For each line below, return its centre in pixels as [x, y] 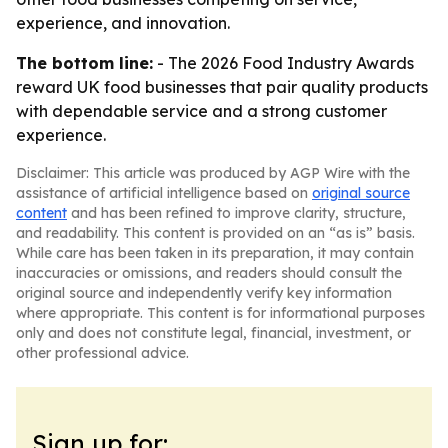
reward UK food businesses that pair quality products [222, 87]
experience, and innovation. [123, 23]
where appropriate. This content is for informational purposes [220, 313]
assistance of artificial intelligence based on [164, 193]
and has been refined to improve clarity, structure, [236, 213]
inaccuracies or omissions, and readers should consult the [209, 273]
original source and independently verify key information [204, 293]
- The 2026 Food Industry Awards [283, 63]
